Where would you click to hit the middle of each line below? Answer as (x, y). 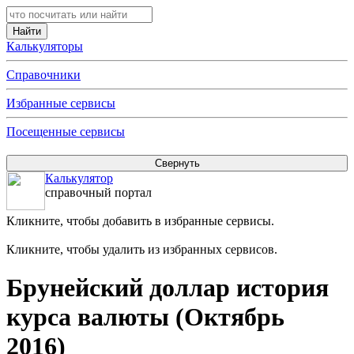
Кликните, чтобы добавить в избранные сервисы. (140, 221)
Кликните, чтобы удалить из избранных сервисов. (142, 249)
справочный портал (98, 192)
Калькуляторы (45, 46)
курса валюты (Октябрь (145, 317)
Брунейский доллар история (168, 288)
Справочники (43, 75)
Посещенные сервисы (66, 132)
